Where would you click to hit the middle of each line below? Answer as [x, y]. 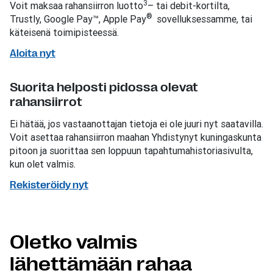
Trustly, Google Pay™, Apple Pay [78, 19]
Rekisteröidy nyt [49, 185]
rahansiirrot [46, 102]
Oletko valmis [73, 242]
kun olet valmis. [43, 164]
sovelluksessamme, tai [203, 19]
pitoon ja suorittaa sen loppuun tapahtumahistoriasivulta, [131, 150]
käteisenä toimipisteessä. [64, 32]
